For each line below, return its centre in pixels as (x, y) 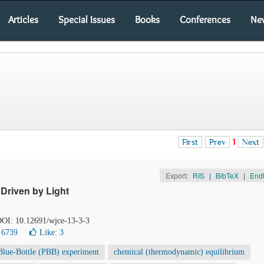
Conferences (205, 19)
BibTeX (227, 175)
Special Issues (87, 19)
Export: (177, 175)
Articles (23, 19)
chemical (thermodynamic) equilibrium (179, 252)
